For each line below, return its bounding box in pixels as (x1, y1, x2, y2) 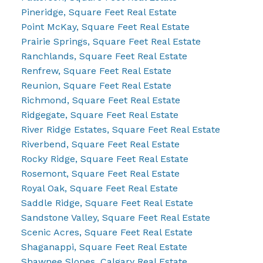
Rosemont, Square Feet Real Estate (21, 167, 180, 179)
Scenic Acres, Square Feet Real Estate (21, 226, 193, 238)
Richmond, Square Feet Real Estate (21, 94, 180, 106)
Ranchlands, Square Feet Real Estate (21, 50, 187, 62)
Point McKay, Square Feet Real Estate (21, 21, 190, 32)
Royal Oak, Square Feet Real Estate (21, 182, 178, 194)
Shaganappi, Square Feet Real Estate (21, 241, 187, 252)
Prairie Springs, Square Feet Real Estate (21, 35, 201, 47)
